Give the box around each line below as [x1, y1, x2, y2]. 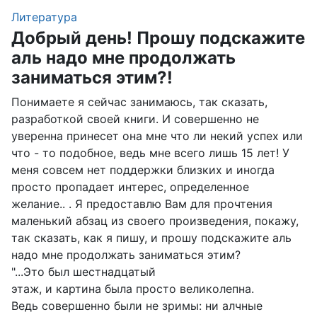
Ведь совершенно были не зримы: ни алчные [11, 299, 263, 313]
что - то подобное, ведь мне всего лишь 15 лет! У [11, 146, 289, 160]
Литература [11, 10, 77, 24]
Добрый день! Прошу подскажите [11, 28, 305, 48]
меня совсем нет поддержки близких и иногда [11, 163, 275, 177]
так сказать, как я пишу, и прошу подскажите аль [11, 231, 292, 245]
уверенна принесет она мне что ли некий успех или [11, 129, 303, 143]
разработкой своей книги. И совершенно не [11, 112, 259, 126]
